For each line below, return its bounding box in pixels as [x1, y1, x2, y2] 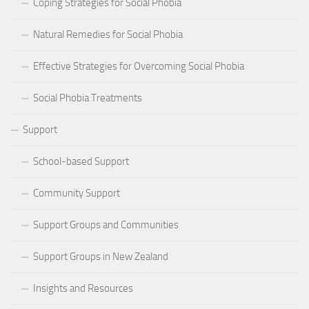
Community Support [33, 187, 120, 200]
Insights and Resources [33, 282, 133, 295]
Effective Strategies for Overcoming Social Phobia [33, 60, 244, 73]
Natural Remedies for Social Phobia [33, 28, 183, 41]
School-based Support [33, 155, 129, 168]
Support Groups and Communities [33, 219, 179, 232]
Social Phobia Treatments [33, 92, 142, 105]
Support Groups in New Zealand [33, 250, 168, 263]
